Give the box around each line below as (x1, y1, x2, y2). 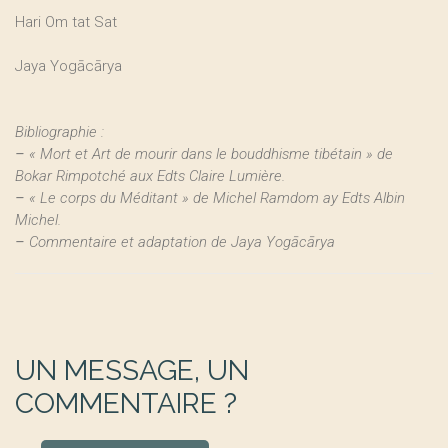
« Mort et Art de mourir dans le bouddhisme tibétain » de (25, 145, 393, 163)
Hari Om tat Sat (15, 13, 117, 31)
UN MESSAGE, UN (15, 354, 249, 387)
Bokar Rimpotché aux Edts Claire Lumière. (15, 167, 285, 185)
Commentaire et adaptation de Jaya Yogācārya (25, 233, 335, 251)
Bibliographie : (15, 123, 104, 141)
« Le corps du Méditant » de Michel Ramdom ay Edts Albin (25, 189, 405, 207)
